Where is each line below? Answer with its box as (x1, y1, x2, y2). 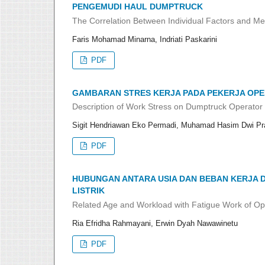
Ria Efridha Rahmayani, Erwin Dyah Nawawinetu (72, 218, 238, 228)
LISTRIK (72, 186, 105, 195)
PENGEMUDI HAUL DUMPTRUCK (72, 2, 203, 11)
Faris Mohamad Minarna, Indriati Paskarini (72, 34, 217, 44)
